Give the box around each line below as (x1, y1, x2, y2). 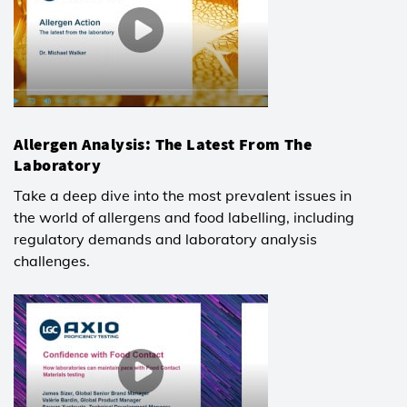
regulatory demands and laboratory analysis (14, 229, 317, 248)
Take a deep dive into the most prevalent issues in (14, 185, 352, 204)
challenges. (14, 251, 90, 270)
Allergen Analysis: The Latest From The (14, 133, 313, 154)
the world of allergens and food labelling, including (14, 207, 354, 226)
